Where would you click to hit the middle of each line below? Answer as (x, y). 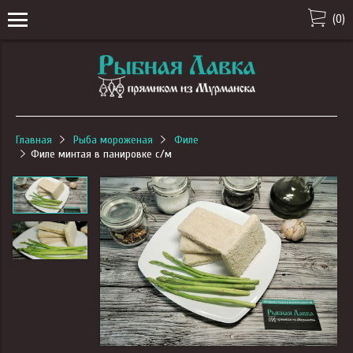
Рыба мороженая (113, 140)
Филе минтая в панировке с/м (101, 154)
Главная (34, 140)
